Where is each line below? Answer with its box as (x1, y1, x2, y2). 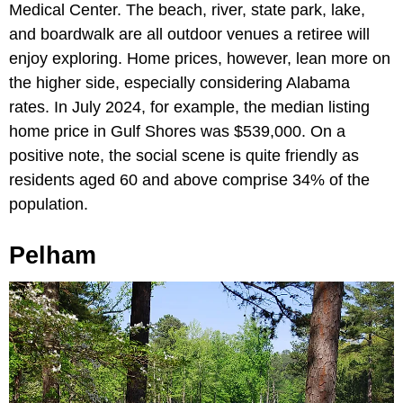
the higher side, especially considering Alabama (9, 74, 350, 93)
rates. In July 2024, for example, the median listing (9, 98, 370, 117)
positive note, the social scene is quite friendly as (9, 147, 359, 166)
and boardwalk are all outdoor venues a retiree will (9, 25, 370, 44)
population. (9, 195, 88, 214)
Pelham (9, 242, 96, 270)
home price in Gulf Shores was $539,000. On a (9, 122, 345, 141)
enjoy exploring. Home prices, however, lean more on (9, 49, 390, 68)
